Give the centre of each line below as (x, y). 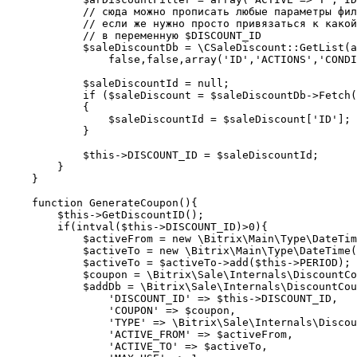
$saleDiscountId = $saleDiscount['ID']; (178, 120)
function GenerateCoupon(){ (102, 203)
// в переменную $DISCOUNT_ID (134, 36)
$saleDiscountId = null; (118, 84)
